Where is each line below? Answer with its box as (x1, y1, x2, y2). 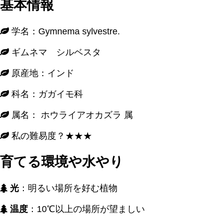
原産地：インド (9, 68, 74, 78)
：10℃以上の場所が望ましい (28, 204, 145, 214)
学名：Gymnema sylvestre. (9, 26, 120, 36)
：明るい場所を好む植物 (19, 183, 117, 193)
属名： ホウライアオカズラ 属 (9, 110, 133, 120)
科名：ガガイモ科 (9, 89, 83, 99)
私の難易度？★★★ (9, 130, 92, 141)
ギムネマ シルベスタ (9, 47, 101, 57)
